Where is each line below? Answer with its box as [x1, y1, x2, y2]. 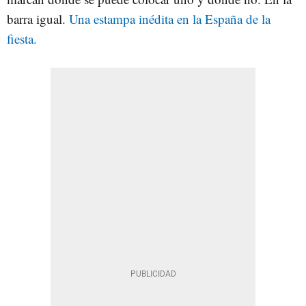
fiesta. [7, 30, 37, 47]
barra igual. [7, 10, 69, 27]
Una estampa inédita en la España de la [69, 10, 270, 27]
